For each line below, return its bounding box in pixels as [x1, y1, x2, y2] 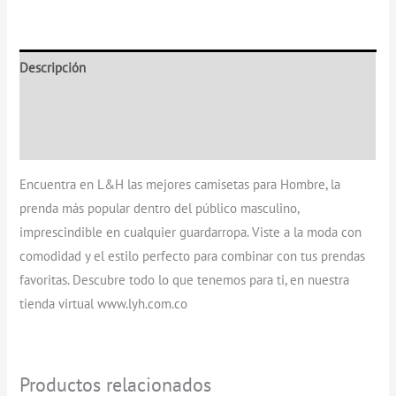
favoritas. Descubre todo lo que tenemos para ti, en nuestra [19, 271, 350, 289]
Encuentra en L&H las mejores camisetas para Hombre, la [19, 176, 341, 194]
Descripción [19, 59, 87, 77]
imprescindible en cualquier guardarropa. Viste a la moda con [19, 224, 362, 241]
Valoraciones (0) [19, 133, 109, 150]
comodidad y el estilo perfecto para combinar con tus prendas [19, 247, 366, 265]
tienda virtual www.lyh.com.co [19, 295, 188, 313]
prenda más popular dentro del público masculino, [19, 200, 300, 217]
